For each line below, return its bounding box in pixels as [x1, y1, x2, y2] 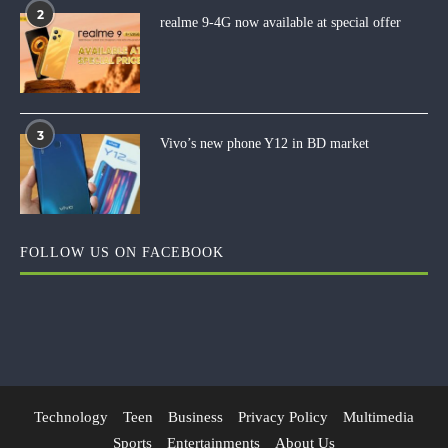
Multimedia [343, 408, 414, 425]
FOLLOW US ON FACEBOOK [20, 244, 224, 260]
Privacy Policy [238, 408, 328, 425]
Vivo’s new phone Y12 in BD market [160, 135, 369, 151]
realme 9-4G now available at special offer [160, 14, 401, 30]
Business [168, 408, 223, 425]
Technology [34, 408, 108, 425]
